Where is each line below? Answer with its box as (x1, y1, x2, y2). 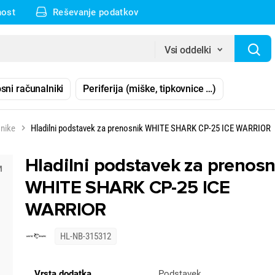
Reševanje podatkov (53, 7, 139, 18)
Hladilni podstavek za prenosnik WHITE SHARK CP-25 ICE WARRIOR (31, 123, 271, 134)
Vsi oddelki (164, 44, 212, 56)
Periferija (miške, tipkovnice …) (83, 83, 217, 95)
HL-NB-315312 (60, 231, 111, 242)
